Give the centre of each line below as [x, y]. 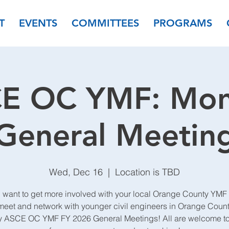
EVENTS [38, 23]
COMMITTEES [105, 23]
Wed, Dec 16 [76, 172]
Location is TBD [147, 172]
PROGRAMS [183, 23]
